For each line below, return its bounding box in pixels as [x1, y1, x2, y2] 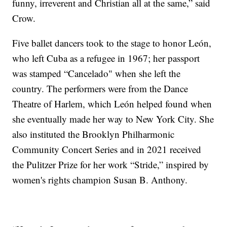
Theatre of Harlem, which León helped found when [12, 97, 212, 110]
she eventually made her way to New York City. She [12, 112, 214, 126]
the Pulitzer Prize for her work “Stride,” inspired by [12, 158, 209, 171]
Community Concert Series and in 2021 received [12, 143, 202, 156]
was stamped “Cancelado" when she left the [12, 67, 181, 80]
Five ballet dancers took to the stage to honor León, [12, 36, 212, 50]
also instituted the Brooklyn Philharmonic [12, 128, 175, 141]
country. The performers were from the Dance [12, 82, 188, 95]
